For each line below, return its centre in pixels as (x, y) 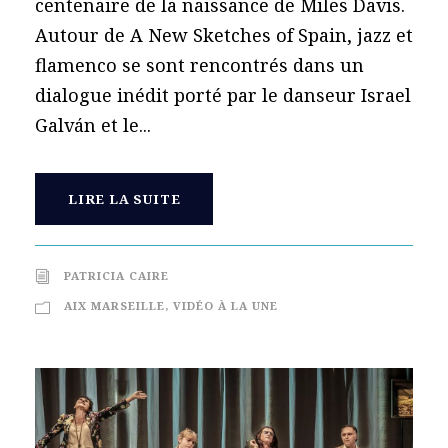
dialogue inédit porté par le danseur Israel (223, 94)
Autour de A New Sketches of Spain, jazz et (224, 34)
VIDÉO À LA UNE (225, 305)
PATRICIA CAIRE (116, 275)
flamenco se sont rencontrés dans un (199, 64)
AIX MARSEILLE (114, 305)
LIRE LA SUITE (124, 198)
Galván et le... (93, 124)
